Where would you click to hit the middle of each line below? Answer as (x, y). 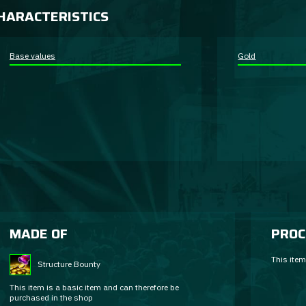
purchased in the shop (51, 297)
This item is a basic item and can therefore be (94, 287)
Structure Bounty (69, 264)
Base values (32, 56)
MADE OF (39, 234)
